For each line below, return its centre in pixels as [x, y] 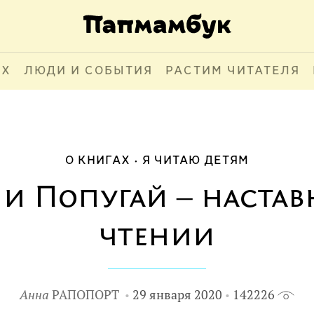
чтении [157, 237]
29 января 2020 [177, 295]
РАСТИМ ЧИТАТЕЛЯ [232, 71]
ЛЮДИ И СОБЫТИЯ [88, 71]
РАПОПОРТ [86, 295]
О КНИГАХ [98, 161]
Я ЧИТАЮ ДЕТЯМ [196, 161]
